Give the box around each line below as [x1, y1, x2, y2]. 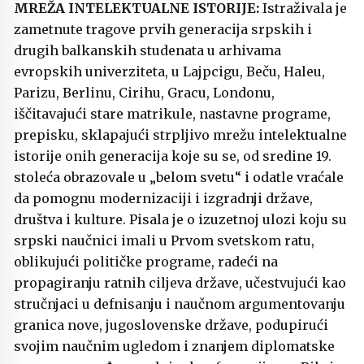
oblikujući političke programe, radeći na [14, 253, 278, 271]
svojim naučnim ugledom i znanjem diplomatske [14, 338, 335, 355]
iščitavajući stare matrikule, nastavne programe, [14, 106, 331, 123]
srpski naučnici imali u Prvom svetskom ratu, [14, 232, 314, 249]
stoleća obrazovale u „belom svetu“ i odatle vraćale [14, 169, 344, 186]
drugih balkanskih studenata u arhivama [14, 42, 281, 59]
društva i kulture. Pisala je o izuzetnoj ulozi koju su [14, 211, 347, 228]
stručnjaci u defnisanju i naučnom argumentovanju [14, 296, 345, 313]
